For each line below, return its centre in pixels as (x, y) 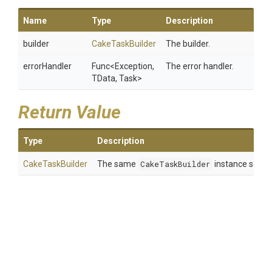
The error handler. (200, 66)
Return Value (70, 112)
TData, (105, 78)
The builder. (188, 44)
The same (117, 164)
